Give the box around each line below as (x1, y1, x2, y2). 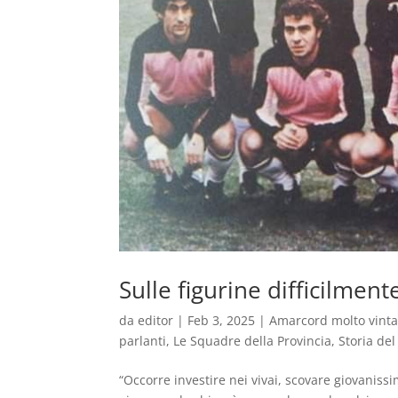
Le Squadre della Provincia (173, 331, 332, 349)
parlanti (119, 331, 167, 349)
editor (138, 311, 174, 329)
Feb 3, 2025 (187, 311, 256, 329)
